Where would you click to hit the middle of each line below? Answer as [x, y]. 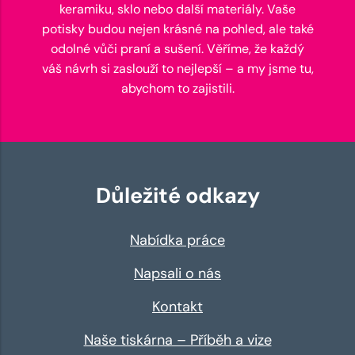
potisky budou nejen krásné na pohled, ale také [177, 29]
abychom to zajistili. [177, 89]
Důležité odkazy [177, 196]
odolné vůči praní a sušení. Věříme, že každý [177, 49]
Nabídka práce [177, 240]
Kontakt [177, 307]
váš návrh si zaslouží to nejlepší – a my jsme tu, [177, 69]
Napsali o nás [177, 274]
